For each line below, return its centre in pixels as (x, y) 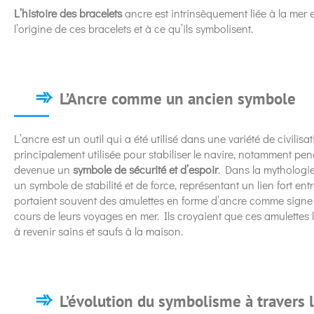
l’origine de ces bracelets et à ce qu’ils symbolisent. (134, 28)
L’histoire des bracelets (68, 13)
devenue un (43, 169)
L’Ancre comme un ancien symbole (178, 98)
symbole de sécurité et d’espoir (145, 169)
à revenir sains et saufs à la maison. (98, 231)
